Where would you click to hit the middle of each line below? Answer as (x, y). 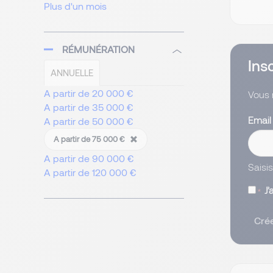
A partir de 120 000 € (90, 172)
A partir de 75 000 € (90, 139)
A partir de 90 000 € (89, 158)
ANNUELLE (72, 73)
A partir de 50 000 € (89, 121)
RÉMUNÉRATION (98, 49)
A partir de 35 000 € (89, 107)
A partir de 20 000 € (89, 93)
